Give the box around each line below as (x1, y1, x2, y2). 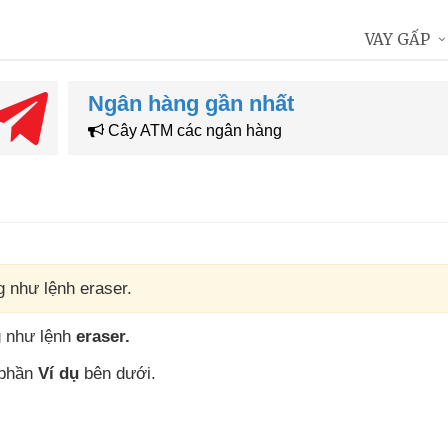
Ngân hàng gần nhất (87, 91, 294, 116)
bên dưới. (79, 364, 156, 383)
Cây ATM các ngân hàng (103, 122, 282, 139)
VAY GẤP (365, 30, 430, 49)
